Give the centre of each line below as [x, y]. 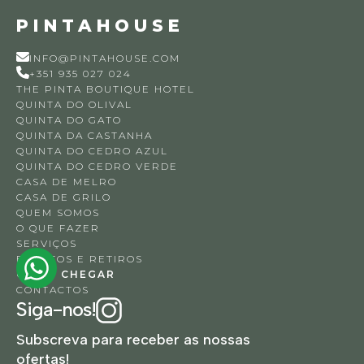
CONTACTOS [53, 290]
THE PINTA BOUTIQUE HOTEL [106, 89]
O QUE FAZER [58, 228]
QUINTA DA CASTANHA [84, 135]
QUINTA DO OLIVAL [74, 104]
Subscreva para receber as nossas [133, 340]
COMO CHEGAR [66, 274]
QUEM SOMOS [58, 212]
